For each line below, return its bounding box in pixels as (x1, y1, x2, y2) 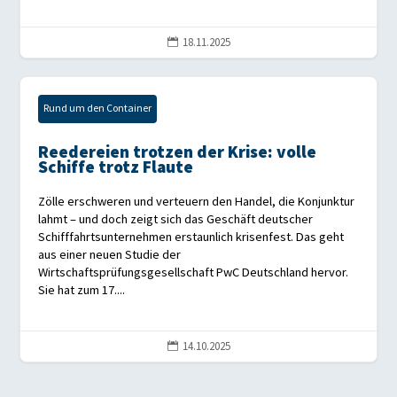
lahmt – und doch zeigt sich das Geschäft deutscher (38, 212, 314, 228)
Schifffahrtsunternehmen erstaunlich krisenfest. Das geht (38, 230, 345, 245)
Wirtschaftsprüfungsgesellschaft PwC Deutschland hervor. (38, 265, 349, 281)
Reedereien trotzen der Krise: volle (38, 143, 317, 164)
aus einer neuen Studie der (38, 247, 182, 263)
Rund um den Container (43, 102, 152, 116)
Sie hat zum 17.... (38, 283, 126, 299)
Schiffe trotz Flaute (38, 158, 194, 179)
